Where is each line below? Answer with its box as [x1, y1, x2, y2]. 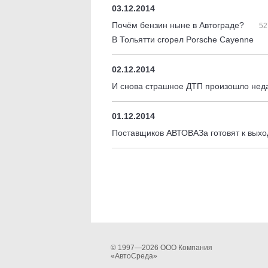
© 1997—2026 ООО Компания [110, 243, 212, 252]
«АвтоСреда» [110, 252, 157, 260]
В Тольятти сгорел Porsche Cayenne [112, 35, 256, 44]
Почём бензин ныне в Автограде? [112, 20, 246, 30]
